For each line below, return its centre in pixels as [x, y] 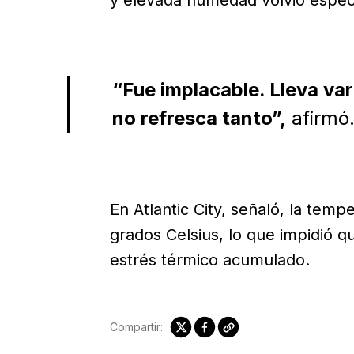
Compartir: [136, 326]
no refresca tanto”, [199, 119]
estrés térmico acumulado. [209, 260]
